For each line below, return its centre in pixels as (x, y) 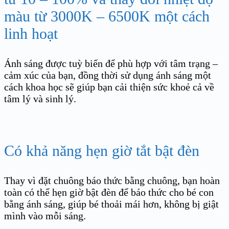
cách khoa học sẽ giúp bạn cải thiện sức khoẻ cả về (109, 87)
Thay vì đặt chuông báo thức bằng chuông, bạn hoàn (112, 180)
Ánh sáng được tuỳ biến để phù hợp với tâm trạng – (111, 63)
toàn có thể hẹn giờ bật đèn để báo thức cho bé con (109, 192)
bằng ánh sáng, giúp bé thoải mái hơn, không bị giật (111, 204)
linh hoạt (31, 33)
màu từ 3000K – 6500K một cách (107, 16)
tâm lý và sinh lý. (40, 98)
